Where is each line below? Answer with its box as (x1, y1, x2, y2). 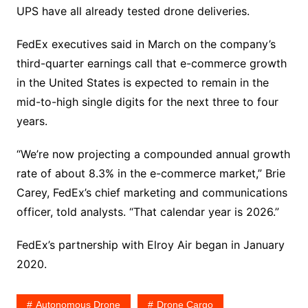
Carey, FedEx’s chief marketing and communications (16, 185, 287, 199)
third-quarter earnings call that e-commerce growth (16, 56, 287, 70)
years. (16, 113, 47, 128)
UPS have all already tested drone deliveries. (16, 3, 250, 18)
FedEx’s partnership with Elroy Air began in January (16, 237, 285, 252)
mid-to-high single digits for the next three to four (16, 94, 278, 109)
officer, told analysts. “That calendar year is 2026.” (16, 204, 279, 219)
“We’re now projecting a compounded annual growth (16, 146, 290, 161)
